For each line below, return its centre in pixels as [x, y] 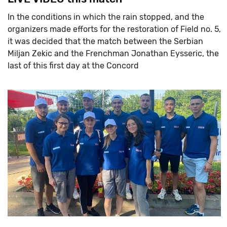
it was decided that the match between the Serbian [105, 41]
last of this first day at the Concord [73, 65]
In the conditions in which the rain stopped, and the [106, 17]
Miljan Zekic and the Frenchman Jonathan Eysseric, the [113, 53]
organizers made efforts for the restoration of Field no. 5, [114, 29]
